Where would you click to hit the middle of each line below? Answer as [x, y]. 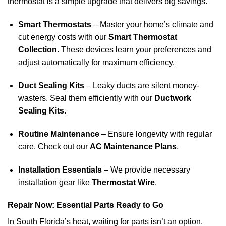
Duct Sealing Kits [51, 86]
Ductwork [173, 98]
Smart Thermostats [54, 25]
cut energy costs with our [63, 37]
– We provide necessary [146, 169]
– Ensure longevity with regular [155, 134]
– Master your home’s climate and [152, 25]
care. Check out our [54, 146]
